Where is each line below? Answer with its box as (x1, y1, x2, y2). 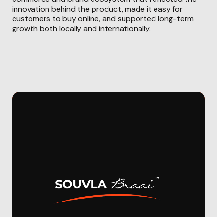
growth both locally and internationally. (12, 23, 151, 33)
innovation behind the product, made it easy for (12, 3, 183, 14)
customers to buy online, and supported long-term (12, 13, 194, 24)
